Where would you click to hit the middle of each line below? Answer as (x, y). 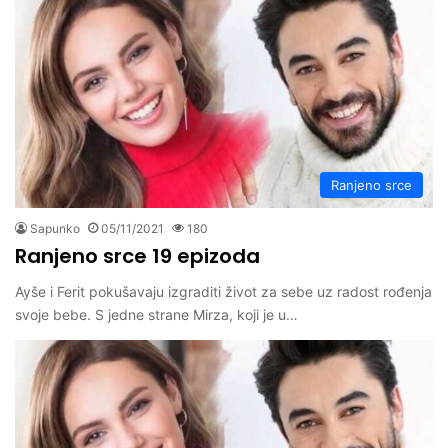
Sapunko (55, 229)
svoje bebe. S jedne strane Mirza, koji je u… (156, 315)
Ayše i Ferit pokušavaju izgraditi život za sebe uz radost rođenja (223, 292)
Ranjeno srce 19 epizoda (137, 256)
